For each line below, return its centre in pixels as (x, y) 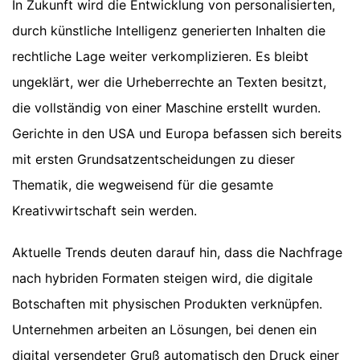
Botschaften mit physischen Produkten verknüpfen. (167, 304)
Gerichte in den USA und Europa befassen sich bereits (177, 134)
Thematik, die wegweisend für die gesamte (143, 185)
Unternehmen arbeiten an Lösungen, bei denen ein (164, 330)
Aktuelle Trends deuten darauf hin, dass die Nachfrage (177, 253)
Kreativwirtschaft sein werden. (104, 211)
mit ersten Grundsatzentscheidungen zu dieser (153, 160)
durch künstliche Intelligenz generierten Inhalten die (169, 31)
